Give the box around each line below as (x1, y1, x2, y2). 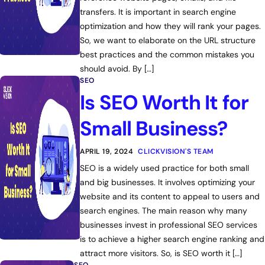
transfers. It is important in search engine (79, 7, 236, 17)
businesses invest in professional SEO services (80, 219, 258, 230)
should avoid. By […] (79, 63, 154, 74)
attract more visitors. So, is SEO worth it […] (80, 248, 243, 258)
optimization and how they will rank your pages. (79, 21, 261, 31)
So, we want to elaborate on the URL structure (79, 35, 256, 46)
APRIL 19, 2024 (80, 147, 134, 156)
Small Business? (80, 115, 228, 142)
